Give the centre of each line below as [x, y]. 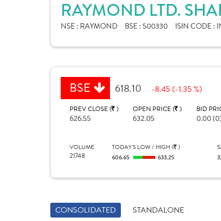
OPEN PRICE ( [154, 109]
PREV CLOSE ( [91, 109]
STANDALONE [158, 210]
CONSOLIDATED [86, 210]
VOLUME [82, 147]
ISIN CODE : [196, 26]
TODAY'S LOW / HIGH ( [143, 147]
